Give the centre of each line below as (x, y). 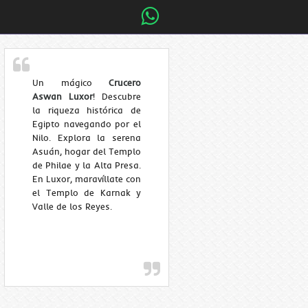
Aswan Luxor (63, 97)
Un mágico (70, 83)
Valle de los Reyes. (72, 207)
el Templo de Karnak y (87, 193)
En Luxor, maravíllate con (87, 179)
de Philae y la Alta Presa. (87, 165)
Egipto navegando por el (87, 124)
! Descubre (117, 97)
